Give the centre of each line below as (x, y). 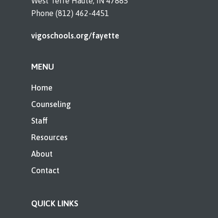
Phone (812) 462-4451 (70, 13)
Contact (45, 170)
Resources (49, 137)
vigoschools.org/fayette (75, 36)
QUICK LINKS (55, 203)
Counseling (51, 104)
